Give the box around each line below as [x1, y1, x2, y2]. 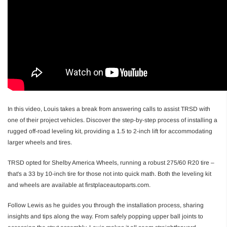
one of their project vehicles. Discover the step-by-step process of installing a [8, 116, 217, 124]
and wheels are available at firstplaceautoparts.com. [8, 181, 150, 188]
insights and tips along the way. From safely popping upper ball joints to [8, 212, 203, 220]
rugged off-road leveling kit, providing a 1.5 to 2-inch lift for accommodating [8, 127, 212, 135]
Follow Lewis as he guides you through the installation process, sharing [8, 201, 204, 209]
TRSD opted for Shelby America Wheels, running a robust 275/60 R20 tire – [8, 159, 214, 166]
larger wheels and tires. [8, 138, 72, 146]
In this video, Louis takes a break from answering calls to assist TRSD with [8, 105, 210, 112]
